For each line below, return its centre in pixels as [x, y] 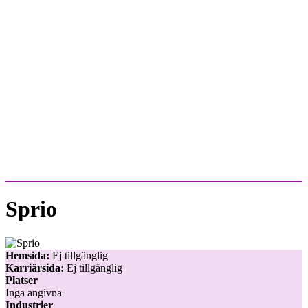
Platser [22, 280]
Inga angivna [34, 292]
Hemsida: [27, 255]
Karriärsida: [35, 267]
